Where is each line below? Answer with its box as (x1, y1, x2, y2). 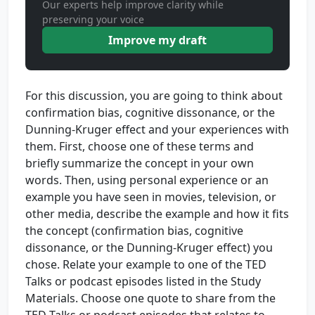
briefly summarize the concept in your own (25, 155, 254, 171)
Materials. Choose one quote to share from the (25, 290, 276, 306)
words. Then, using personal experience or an (25, 172, 269, 188)
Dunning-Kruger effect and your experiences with (25, 122, 289, 137)
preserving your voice (42, 13, 144, 26)
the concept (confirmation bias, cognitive (25, 223, 243, 238)
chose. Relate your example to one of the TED (25, 257, 266, 272)
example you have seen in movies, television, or (25, 189, 276, 205)
